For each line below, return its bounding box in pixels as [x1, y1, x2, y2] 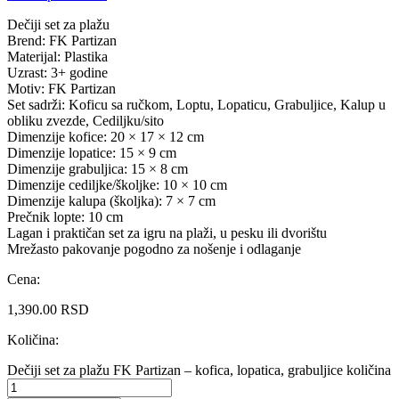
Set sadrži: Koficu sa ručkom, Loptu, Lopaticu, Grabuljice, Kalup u [7, 97, 386, 113]
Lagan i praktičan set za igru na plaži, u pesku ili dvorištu [7, 225, 327, 241]
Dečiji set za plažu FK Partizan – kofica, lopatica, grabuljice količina [7, 362, 391, 379]
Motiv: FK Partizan [7, 81, 116, 97]
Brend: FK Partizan [7, 33, 117, 49]
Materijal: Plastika [7, 49, 108, 65]
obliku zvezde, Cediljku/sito [7, 113, 164, 129]
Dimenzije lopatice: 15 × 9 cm [7, 145, 176, 161]
